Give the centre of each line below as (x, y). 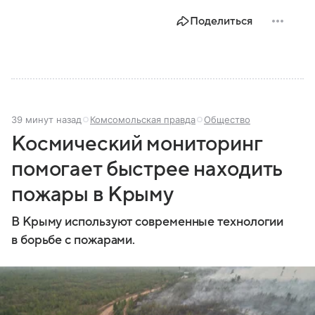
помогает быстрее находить (147, 169)
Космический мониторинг (137, 143)
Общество (227, 119)
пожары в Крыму (92, 194)
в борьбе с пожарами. (73, 240)
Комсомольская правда (143, 119)
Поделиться (221, 21)
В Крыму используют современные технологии (148, 221)
